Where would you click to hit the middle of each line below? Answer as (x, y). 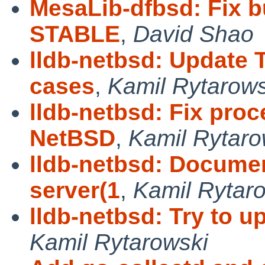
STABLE (75, 34)
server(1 (75, 190)
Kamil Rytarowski (119, 242)
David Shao (193, 34)
